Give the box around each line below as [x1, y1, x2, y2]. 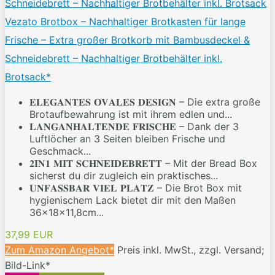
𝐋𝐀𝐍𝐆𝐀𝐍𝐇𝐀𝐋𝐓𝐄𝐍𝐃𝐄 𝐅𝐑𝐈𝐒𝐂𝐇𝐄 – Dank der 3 [29, 120, 239, 133]
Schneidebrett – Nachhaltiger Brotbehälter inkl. [5, 52, 222, 65]
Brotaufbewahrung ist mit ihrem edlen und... [29, 108, 232, 121]
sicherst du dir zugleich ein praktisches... [29, 169, 218, 182]
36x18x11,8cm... [29, 206, 104, 219]
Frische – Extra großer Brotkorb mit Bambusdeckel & [5, 34, 250, 47]
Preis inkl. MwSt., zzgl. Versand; [117, 244, 264, 257]
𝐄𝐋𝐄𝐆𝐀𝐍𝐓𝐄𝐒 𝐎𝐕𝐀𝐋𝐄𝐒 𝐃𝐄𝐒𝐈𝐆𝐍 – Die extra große [29, 96, 260, 109]
